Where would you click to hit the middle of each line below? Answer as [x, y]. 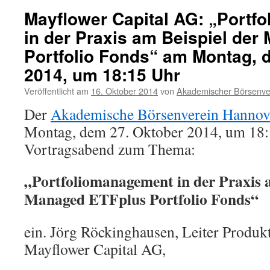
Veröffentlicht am [56, 91]
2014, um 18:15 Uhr [102, 74]
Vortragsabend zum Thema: [110, 149]
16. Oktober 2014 [124, 91]
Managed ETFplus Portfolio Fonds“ [141, 199]
